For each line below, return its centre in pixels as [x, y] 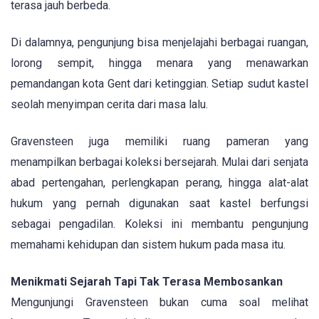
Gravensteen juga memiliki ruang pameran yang [159, 142]
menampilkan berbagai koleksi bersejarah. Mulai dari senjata [159, 162]
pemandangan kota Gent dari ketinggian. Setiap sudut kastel [159, 83]
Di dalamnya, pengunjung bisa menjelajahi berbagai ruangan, [159, 42]
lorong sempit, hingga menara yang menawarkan [159, 63]
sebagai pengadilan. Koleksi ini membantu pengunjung [159, 224]
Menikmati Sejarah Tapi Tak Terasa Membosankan [147, 282]
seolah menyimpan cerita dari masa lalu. [109, 104]
